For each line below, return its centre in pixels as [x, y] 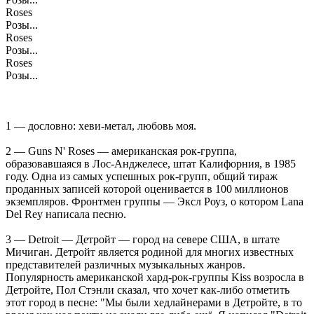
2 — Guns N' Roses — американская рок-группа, [121, 151]
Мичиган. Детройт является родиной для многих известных [150, 252]
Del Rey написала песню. [66, 214]
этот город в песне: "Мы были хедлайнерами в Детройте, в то [154, 302]
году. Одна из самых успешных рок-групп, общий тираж [142, 176]
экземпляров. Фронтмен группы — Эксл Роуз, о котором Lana [155, 201]
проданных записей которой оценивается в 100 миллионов [147, 189]
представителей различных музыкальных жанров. [125, 264]
